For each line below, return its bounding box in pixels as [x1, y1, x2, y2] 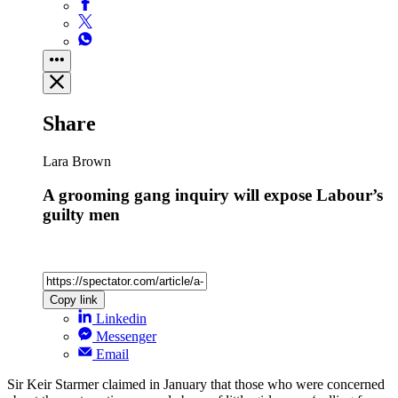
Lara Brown [43, 153, 111, 169]
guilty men [43, 205, 120, 225]
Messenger [96, 329, 156, 345]
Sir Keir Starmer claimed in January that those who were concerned [7, 377, 385, 393]
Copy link [50, 293, 98, 307]
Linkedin [96, 311, 147, 327]
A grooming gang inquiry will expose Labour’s [43, 186, 383, 205]
